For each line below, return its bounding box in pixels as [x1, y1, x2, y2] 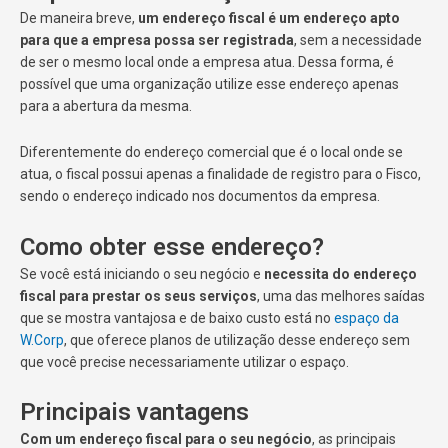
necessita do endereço [264, 265, 417, 282]
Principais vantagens [20, 398, 249, 427]
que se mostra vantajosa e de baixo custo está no [20, 309, 334, 326]
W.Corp [20, 331, 64, 348]
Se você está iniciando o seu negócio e [20, 265, 264, 282]
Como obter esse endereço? [20, 232, 324, 261]
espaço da [334, 309, 399, 326]
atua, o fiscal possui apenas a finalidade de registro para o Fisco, [20, 166, 421, 183]
